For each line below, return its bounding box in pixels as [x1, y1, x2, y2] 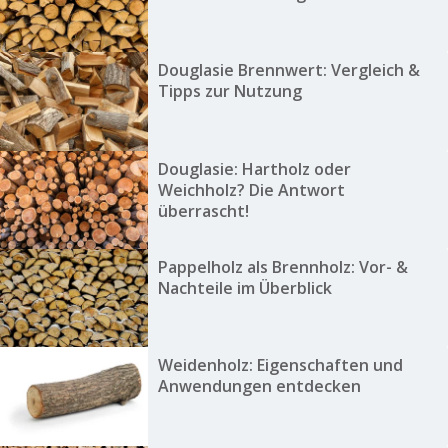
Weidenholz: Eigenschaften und [157, 354, 403, 377]
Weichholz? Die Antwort [157, 178, 345, 201]
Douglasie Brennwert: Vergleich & [157, 59, 420, 82]
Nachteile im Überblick [157, 276, 332, 299]
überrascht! [157, 199, 249, 222]
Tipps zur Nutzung [157, 80, 302, 103]
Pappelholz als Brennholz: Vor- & [157, 255, 408, 278]
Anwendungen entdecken [157, 375, 361, 398]
